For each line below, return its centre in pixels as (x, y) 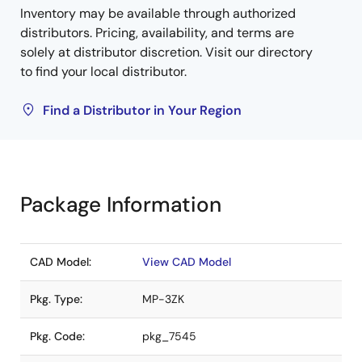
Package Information (121, 204)
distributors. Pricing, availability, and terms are (157, 33)
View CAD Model (187, 262)
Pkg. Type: (56, 299)
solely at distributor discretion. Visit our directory (166, 52)
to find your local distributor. (103, 72)
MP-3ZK (163, 299)
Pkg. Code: (57, 336)
